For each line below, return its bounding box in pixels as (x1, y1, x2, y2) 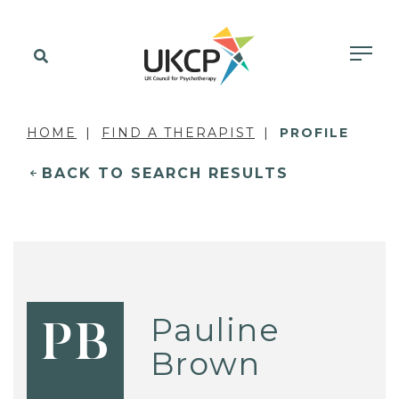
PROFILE (280, 125, 349, 141)
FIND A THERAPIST (102, 125, 255, 141)
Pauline (151, 310, 281, 349)
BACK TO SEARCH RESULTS (42, 165, 289, 182)
